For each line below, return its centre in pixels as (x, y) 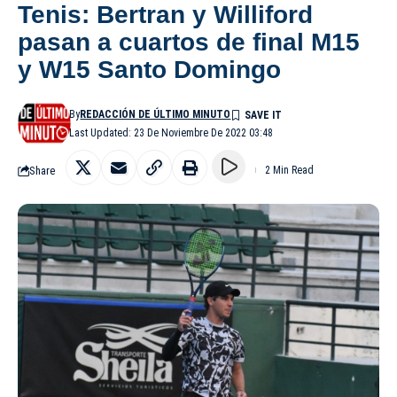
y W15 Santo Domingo (149, 70)
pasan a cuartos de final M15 (189, 43)
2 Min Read (289, 171)
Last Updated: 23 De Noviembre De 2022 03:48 (171, 133)
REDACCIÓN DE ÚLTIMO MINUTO (156, 115)
